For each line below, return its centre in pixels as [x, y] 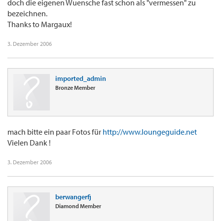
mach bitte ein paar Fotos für [55, 132]
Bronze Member [75, 88]
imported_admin [81, 79]
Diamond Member [78, 206]
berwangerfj [73, 197]
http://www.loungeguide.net [150, 132]
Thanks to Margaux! [40, 24]
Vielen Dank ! [29, 143]
